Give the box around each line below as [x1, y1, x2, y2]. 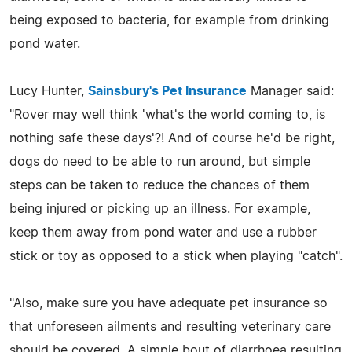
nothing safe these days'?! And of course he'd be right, [9, 131, 335, 145]
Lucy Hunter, [9, 84, 88, 97]
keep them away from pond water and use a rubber [9, 225, 317, 239]
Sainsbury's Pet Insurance [88, 84, 247, 97]
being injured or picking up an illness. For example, [9, 202, 310, 215]
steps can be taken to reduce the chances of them [9, 178, 310, 192]
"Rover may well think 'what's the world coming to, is [9, 108, 325, 121]
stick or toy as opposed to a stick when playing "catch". [9, 249, 343, 262]
